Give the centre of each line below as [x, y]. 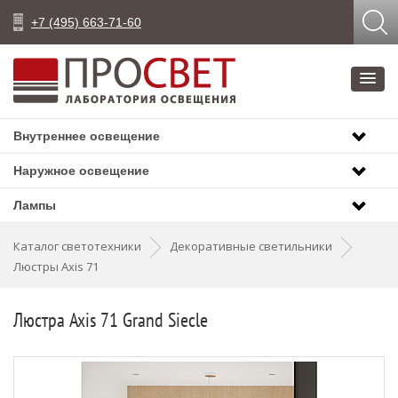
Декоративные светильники [251, 247]
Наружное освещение [81, 171]
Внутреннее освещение [87, 136]
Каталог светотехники [77, 247]
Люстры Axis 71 [56, 267]
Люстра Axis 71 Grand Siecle [111, 320]
